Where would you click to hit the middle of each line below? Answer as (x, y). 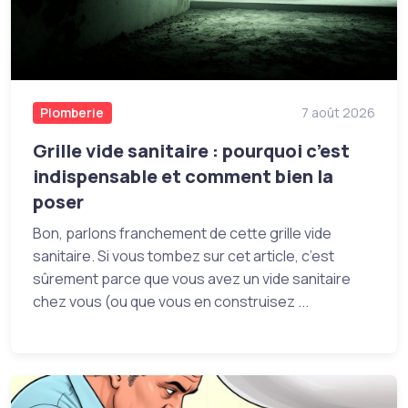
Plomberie (72, 112)
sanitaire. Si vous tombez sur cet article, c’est (184, 255)
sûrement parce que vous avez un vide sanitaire (192, 278)
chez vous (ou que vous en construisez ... (171, 301)
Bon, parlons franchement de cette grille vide (182, 233)
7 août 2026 (338, 112)
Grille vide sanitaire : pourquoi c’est (191, 150)
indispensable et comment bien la (183, 176)
